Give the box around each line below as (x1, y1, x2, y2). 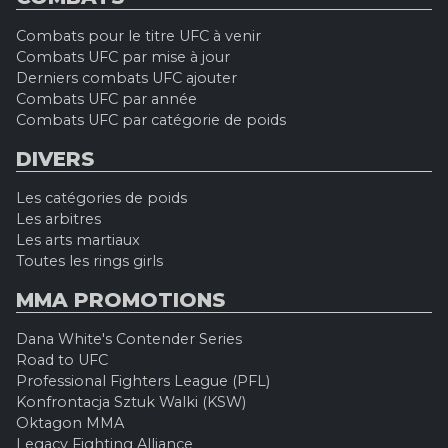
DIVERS (16, 147, 94, 172)
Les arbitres (16, 210, 101, 229)
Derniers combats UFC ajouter (16, 69, 237, 88)
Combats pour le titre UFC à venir (16, 27, 261, 46)
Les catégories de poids (16, 189, 187, 208)
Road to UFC (16, 351, 108, 370)
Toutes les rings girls (16, 252, 163, 271)
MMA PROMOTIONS (16, 288, 225, 313)
